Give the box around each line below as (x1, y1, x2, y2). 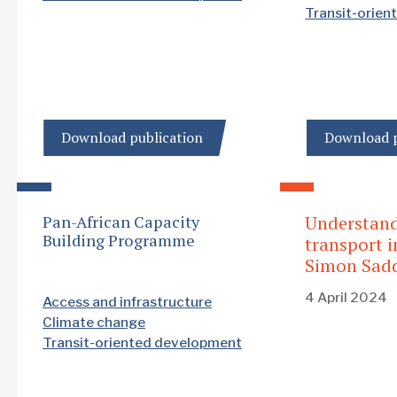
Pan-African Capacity (43, 210, 199, 232)
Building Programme (43, 229, 195, 251)
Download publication (61, 127, 204, 147)
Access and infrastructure (43, 292, 212, 310)
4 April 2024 (305, 289, 388, 307)
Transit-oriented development (43, 333, 242, 351)
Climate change (43, 313, 145, 331)
